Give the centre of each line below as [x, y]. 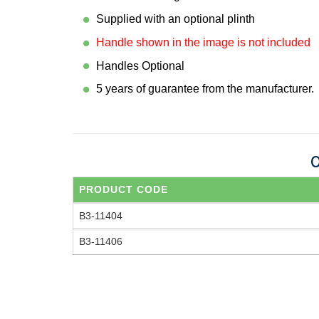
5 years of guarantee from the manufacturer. [205, 89]
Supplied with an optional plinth [175, 19]
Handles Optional [140, 66]
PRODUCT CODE [124, 190]
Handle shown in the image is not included [203, 42]
